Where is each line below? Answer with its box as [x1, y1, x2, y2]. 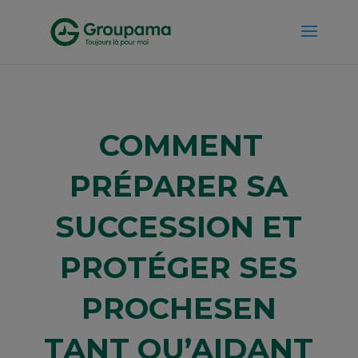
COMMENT [98, 127, 263, 163]
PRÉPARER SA [70, 168, 288, 204]
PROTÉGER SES [60, 249, 298, 285]
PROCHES [81, 290, 233, 326]
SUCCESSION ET [55, 209, 303, 245]
